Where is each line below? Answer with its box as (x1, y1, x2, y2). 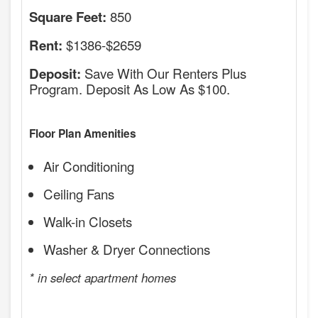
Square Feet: (29, 6, 106, 26)
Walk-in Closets (43, 211, 132, 231)
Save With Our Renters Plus (81, 62, 246, 82)
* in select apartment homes (29, 268, 176, 286)
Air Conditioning (43, 155, 134, 175)
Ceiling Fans (43, 183, 114, 203)
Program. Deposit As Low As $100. (29, 78, 230, 98)
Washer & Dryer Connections (43, 238, 210, 258)
